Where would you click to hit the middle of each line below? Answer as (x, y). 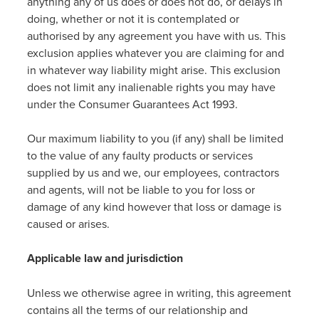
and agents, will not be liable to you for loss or (141, 189)
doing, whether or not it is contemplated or (133, 19)
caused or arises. (68, 224)
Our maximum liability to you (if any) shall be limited (155, 138)
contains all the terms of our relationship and (137, 310)
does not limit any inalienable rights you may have (151, 87)
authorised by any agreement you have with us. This (156, 36)
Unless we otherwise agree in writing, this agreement (159, 293)
